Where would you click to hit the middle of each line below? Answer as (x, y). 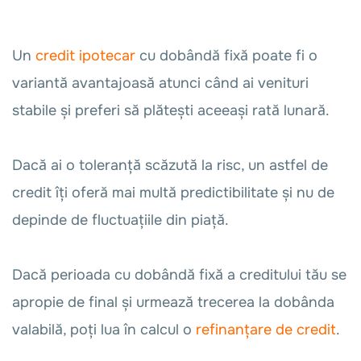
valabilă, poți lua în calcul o (104, 330)
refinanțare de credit (266, 330)
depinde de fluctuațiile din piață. (122, 220)
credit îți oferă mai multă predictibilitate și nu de (173, 193)
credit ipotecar (85, 56)
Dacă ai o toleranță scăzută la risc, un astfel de (170, 166)
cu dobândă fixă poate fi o (226, 56)
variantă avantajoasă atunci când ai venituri (160, 83)
